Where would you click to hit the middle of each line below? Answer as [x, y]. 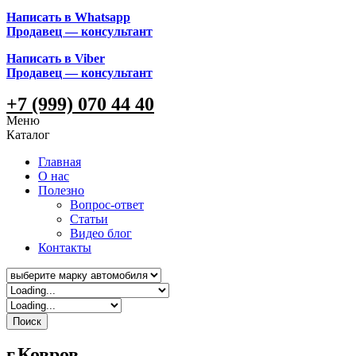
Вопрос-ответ [107, 205]
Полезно [61, 191]
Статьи [89, 219]
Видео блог [101, 234]
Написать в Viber [56, 58]
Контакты [65, 248]
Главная [60, 162]
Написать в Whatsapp [68, 17]
